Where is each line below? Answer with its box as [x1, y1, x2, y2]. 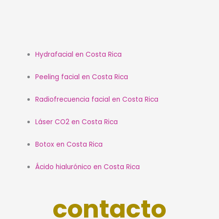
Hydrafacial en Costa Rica [35, 50, 122, 60]
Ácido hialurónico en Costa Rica [35, 162, 140, 172]
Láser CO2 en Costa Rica [35, 117, 118, 127]
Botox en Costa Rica [35, 140, 103, 150]
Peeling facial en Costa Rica [35, 72, 128, 82]
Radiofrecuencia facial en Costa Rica [35, 95, 158, 105]
